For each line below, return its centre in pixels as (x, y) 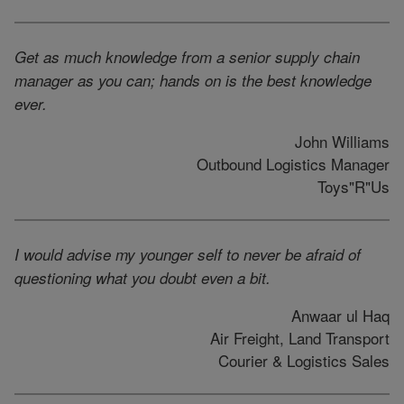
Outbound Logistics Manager (293, 163)
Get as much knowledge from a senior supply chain (187, 56)
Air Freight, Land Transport (300, 337)
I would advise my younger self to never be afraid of (188, 254)
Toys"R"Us (353, 186)
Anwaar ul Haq (340, 315)
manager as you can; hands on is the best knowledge (193, 80)
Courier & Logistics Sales (304, 360)
